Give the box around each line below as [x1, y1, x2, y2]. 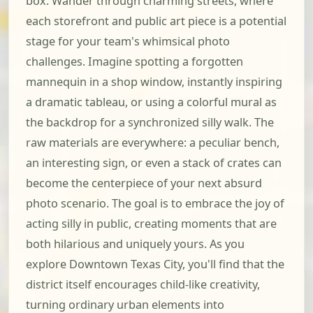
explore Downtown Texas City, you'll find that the [26, 256, 284, 272]
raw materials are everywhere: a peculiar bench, [26, 135, 279, 151]
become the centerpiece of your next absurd [26, 175, 262, 191]
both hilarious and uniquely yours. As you [26, 236, 245, 252]
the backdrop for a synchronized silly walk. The [26, 115, 274, 131]
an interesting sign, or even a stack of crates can [26, 155, 282, 171]
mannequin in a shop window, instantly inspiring [26, 74, 282, 90]
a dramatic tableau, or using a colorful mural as [26, 94, 277, 110]
